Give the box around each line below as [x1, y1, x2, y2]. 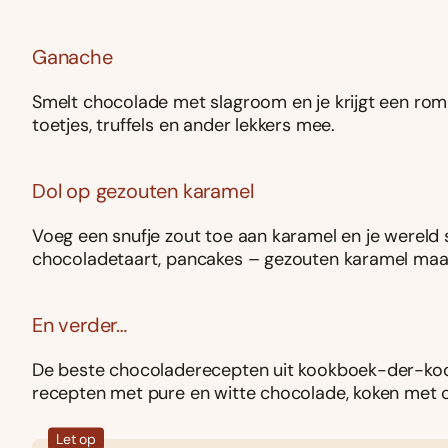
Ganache [32, 44, 118, 71]
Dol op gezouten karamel [32, 178, 259, 205]
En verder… [32, 312, 132, 339]
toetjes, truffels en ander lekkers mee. [32, 113, 340, 138]
